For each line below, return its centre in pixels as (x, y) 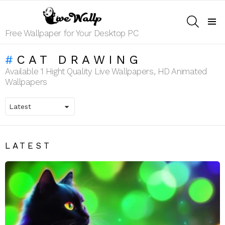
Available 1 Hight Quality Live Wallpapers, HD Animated (106, 71)
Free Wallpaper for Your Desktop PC (72, 33)
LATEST (28, 145)
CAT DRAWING (79, 60)
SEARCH (211, 17)
